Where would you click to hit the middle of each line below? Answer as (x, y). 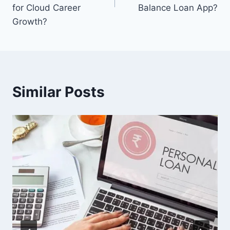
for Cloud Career (46, 8)
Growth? (30, 22)
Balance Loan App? (178, 8)
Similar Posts (59, 92)
